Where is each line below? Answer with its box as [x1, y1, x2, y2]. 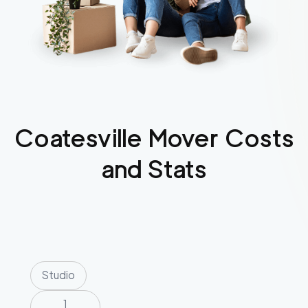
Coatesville [14, 123, 142, 153]
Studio [42, 269, 75, 283]
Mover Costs [142, 123, 294, 153]
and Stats [101, 154, 207, 184]
